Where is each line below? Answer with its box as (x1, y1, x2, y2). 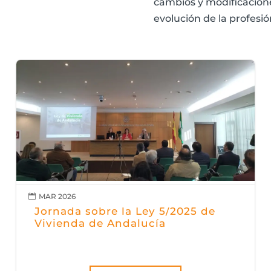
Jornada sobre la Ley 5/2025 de (34, 204, 216, 217)
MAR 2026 (39, 192, 76, 201)
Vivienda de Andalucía (34, 217, 166, 229)
